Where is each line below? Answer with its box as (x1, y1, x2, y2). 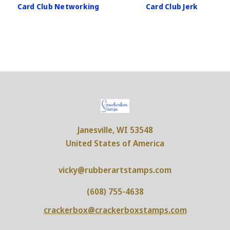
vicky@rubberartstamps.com (59, 164, 171, 176)
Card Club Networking (17, 1, 100, 11)
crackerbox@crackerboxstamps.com (43, 204, 187, 216)
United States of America (66, 138, 164, 149)
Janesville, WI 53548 (77, 124, 153, 136)
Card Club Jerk (145, 1, 198, 11)
